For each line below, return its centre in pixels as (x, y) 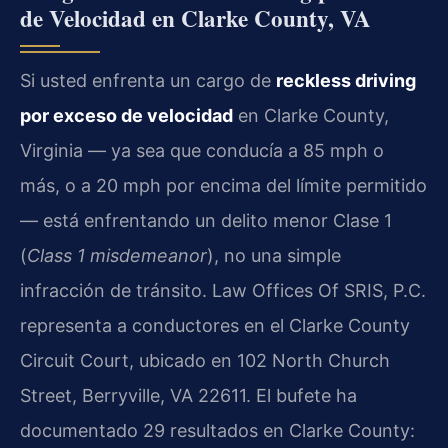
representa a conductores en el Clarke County (215, 325)
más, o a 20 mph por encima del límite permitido (223, 185)
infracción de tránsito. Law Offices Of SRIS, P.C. (223, 290)
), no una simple (274, 255)
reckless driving (346, 80)
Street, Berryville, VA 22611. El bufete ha (188, 395)
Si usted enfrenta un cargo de (148, 80)
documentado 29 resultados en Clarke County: (217, 430)
